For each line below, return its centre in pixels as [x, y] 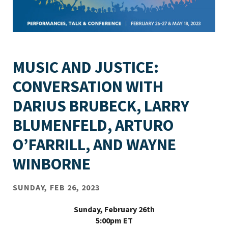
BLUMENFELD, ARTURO [93, 125]
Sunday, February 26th [114, 209]
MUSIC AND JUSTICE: [86, 67]
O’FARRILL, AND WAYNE [94, 144]
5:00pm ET [114, 220]
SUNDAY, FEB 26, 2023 [56, 187]
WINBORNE [52, 164]
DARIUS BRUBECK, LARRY [101, 106]
